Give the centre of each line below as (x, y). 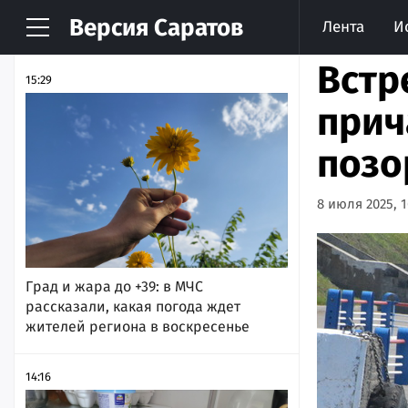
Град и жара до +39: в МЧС (114, 286)
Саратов (196, 28)
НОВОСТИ (71, 34)
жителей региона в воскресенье (138, 326)
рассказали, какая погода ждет (133, 306)
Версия (109, 28)
